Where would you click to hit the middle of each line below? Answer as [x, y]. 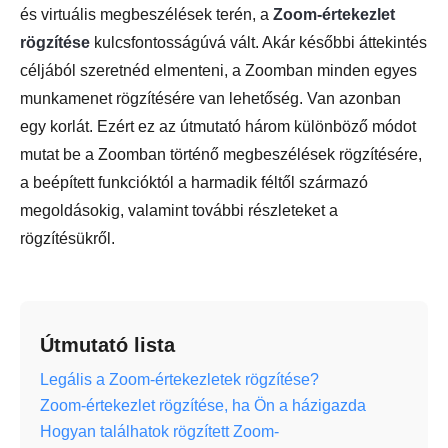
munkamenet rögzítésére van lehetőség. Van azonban [210, 98]
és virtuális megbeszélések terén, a [146, 14]
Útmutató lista [107, 344]
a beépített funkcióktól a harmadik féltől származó [194, 182]
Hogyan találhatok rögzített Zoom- [159, 431]
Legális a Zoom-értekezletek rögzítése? [179, 379]
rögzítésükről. [67, 238]
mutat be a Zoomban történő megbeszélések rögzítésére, [221, 154]
